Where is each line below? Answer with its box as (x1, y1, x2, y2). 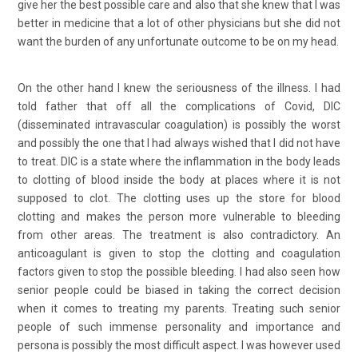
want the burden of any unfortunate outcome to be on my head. (18, 34, 339, 48)
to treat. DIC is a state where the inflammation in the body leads (18, 154, 340, 168)
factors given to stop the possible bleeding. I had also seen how (18, 265, 340, 278)
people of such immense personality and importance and (18, 320, 340, 333)
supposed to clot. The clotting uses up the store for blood (18, 191, 340, 205)
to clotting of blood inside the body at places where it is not (18, 173, 340, 186)
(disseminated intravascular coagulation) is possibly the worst (18, 117, 340, 131)
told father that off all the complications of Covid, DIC (18, 99, 340, 113)
